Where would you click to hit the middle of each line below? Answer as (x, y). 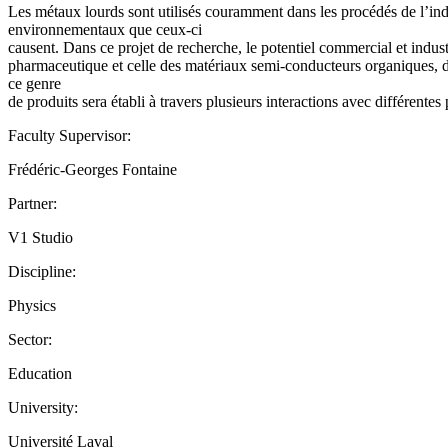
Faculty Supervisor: (69, 135)
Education (40, 373)
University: (43, 407)
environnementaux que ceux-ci (105, 29)
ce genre (34, 83)
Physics (32, 305)
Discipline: (42, 271)
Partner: (32, 203)
